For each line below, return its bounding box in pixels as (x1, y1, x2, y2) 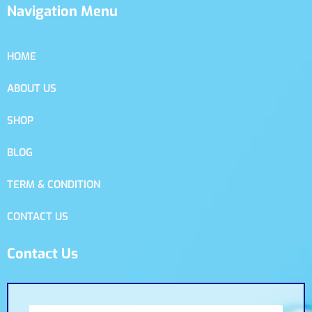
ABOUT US (7, 81, 56, 95)
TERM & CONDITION (7, 177, 100, 192)
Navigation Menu (7, 1, 118, 21)
